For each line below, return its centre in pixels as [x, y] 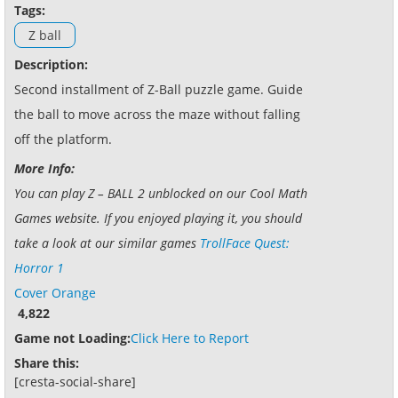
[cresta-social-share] [75, 381]
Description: [51, 64]
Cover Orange [55, 292]
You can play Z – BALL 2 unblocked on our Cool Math [161, 193]
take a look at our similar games [107, 243]
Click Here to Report [190, 338]
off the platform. [63, 139]
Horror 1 [39, 267]
